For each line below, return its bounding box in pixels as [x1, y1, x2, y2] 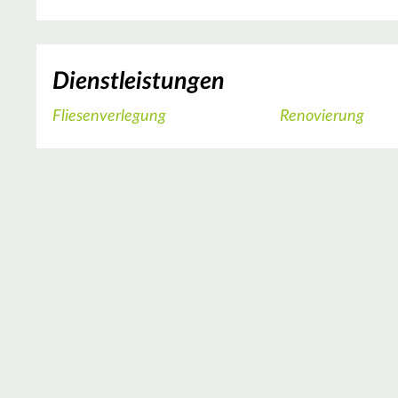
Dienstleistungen [52, 68, 225, 93]
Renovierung [280, 108, 365, 125]
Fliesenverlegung [52, 108, 166, 125]
